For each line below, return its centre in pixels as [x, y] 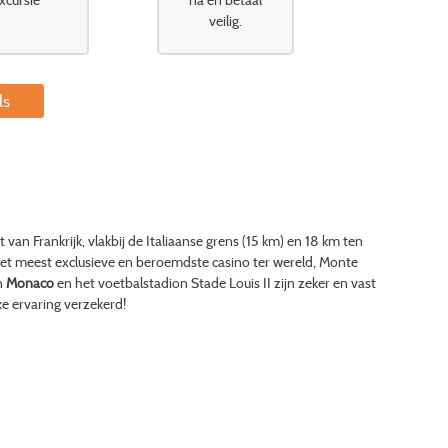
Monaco [29, 283]
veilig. [226, 20]
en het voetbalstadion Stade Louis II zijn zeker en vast [214, 283]
